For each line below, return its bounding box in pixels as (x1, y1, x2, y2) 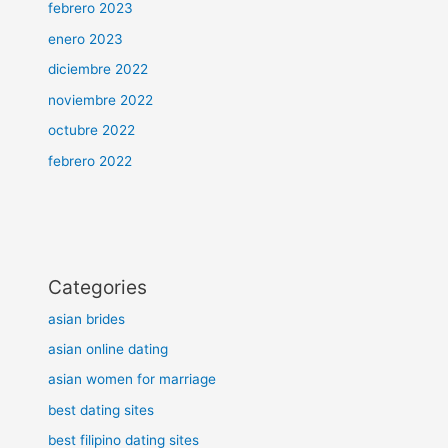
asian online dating (48, 340, 169, 357)
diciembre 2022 (48, 61, 149, 78)
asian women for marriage (48, 371, 217, 388)
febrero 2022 (48, 152, 133, 169)
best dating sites (48, 401, 155, 418)
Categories (48, 274, 148, 299)
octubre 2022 (48, 122, 136, 139)
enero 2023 (48, 30, 124, 47)
